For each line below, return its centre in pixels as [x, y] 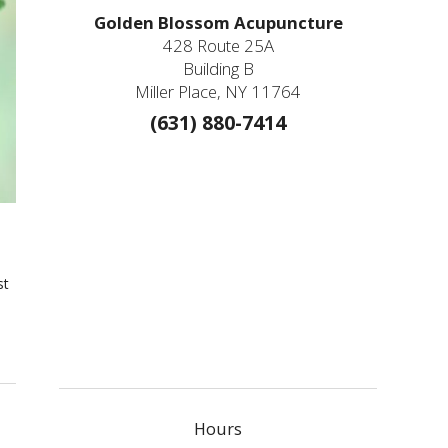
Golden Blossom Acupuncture [218, 23]
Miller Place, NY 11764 [218, 92]
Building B [218, 69]
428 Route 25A [218, 46]
